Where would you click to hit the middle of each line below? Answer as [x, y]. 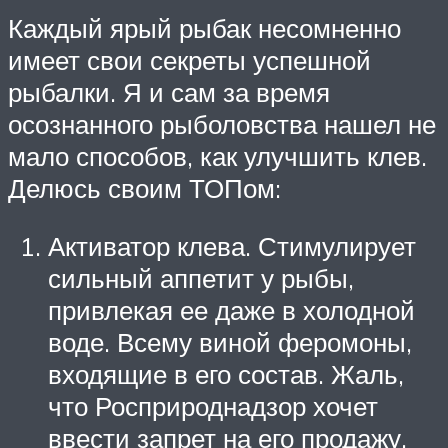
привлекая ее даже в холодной [231, 309]
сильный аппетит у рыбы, [201, 277]
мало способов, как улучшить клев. [217, 156]
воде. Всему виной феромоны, [230, 341]
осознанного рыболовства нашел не [222, 124]
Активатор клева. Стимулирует [232, 245]
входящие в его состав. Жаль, [226, 373]
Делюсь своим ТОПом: [144, 188]
